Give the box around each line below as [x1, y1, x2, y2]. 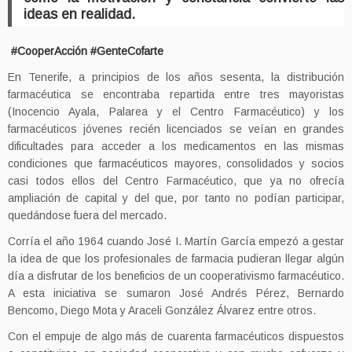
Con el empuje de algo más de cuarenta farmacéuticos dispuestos [8, 330, 344, 343]
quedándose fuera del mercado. [8, 209, 167, 222]
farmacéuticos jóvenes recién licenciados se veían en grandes [8, 123, 344, 135]
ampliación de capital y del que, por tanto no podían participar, [8, 192, 344, 204]
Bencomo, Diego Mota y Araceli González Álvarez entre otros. [8, 304, 316, 317]
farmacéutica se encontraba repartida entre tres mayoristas [8, 88, 344, 101]
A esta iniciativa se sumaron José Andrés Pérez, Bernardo [8, 287, 344, 299]
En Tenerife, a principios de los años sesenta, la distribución [8, 71, 344, 83]
